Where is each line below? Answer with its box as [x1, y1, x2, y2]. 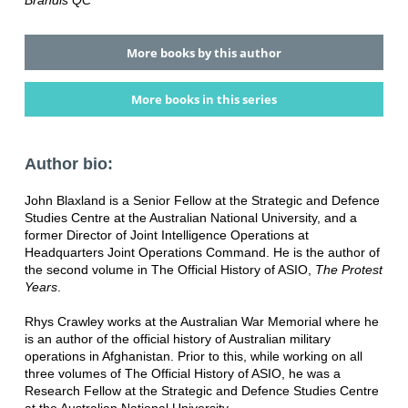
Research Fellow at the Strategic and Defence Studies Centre [24, 383, 379, 399]
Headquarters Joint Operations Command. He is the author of [24, 245, 380, 260]
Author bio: [24, 155, 113, 174]
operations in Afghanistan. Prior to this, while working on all [24, 349, 362, 364]
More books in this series [130, 90, 277, 107]
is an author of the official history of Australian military [24, 331, 331, 347]
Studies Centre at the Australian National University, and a [24, 210, 357, 226]
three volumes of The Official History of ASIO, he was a [24, 366, 341, 382]
